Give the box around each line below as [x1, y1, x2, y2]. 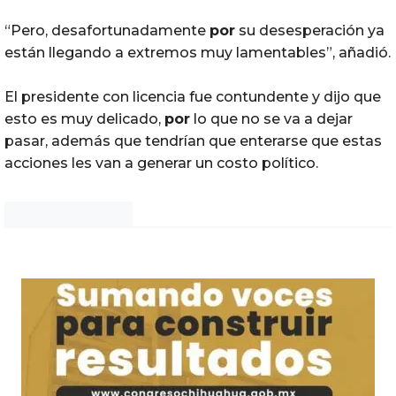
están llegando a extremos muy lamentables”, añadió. [4, 44, 391, 62]
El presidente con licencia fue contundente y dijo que [4, 88, 381, 106]
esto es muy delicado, [4, 110, 164, 128]
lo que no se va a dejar [190, 110, 353, 128]
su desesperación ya [235, 22, 385, 40]
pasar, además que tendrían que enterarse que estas [4, 133, 382, 150]
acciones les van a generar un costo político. [4, 155, 318, 172]
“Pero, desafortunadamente [4, 22, 209, 40]
